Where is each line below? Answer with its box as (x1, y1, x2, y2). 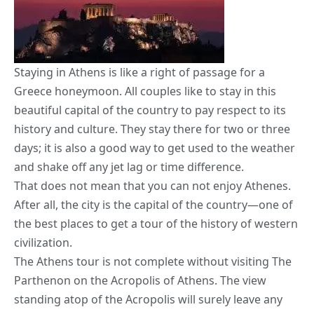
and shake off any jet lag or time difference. (14, 159, 244, 175)
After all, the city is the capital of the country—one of (14, 197, 293, 213)
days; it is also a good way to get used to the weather (14, 140, 295, 156)
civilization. (14, 235, 72, 251)
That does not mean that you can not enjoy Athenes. (14, 178, 291, 194)
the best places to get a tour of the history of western (14, 216, 298, 232)
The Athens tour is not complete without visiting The (14, 254, 292, 270)
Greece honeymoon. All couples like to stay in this (14, 83, 276, 100)
